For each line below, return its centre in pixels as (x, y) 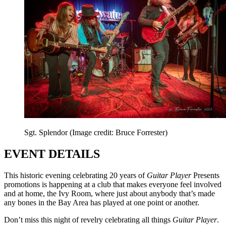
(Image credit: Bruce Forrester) (119, 133)
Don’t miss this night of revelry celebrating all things (88, 220)
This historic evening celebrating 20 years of (75, 176)
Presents (205, 176)
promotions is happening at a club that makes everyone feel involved (113, 185)
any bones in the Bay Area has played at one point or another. (102, 203)
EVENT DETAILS (52, 154)
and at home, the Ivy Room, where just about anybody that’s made (109, 194)
